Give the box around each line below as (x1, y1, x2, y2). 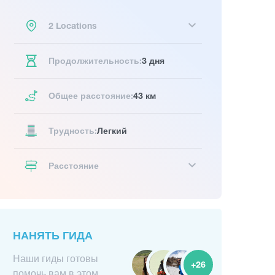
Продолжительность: (48, 55, 142, 66)
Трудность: (48, 125, 97, 136)
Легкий (97, 125, 127, 136)
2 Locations (48, 20, 97, 31)
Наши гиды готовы (13, 252, 98, 265)
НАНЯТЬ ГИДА (13, 228, 93, 242)
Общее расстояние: (48, 90, 133, 101)
